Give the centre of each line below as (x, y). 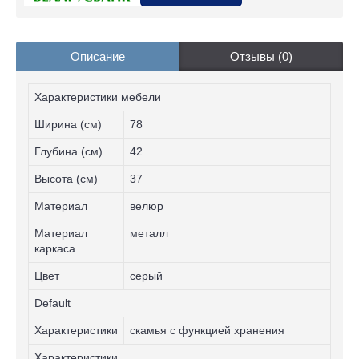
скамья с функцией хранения (207, 331)
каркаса (55, 249)
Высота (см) (66, 179)
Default (52, 303)
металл (149, 234)
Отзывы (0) (261, 57)
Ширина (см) (68, 125)
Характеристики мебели (98, 97)
